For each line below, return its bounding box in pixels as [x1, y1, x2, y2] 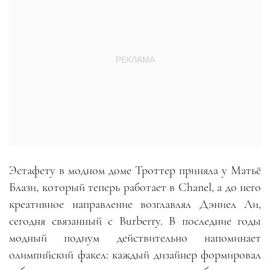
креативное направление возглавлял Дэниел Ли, [9, 197, 261, 212]
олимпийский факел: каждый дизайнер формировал [9, 248, 261, 262]
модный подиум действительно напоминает [9, 231, 261, 245]
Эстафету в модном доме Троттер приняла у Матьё [9, 163, 261, 178]
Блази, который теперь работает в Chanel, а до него [9, 180, 261, 195]
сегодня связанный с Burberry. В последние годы [9, 214, 261, 228]
